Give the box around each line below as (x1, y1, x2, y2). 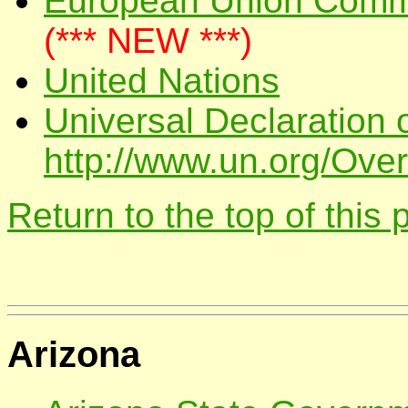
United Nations (44, 61, 280, 101)
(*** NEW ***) (44, 21, 252, 61)
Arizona (7, 333, 140, 376)
